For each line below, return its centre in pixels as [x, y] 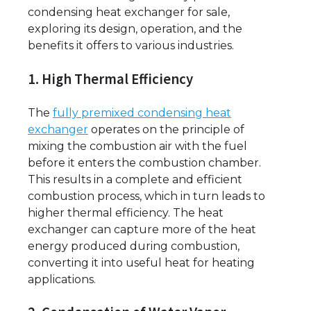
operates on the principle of [166, 129]
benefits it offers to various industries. [131, 45]
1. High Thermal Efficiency [110, 79]
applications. [62, 279]
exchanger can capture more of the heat [142, 229]
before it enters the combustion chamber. [144, 162]
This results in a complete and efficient [135, 179]
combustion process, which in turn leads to [146, 196]
